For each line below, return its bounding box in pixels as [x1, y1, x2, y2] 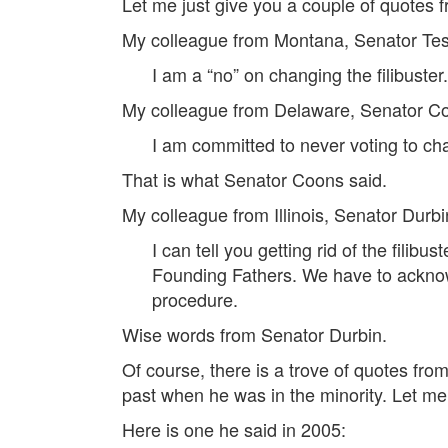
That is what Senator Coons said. [122, 165, 387, 192]
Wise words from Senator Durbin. [122, 320, 387, 347]
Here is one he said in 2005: [122, 415, 351, 442]
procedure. [152, 285, 238, 312]
